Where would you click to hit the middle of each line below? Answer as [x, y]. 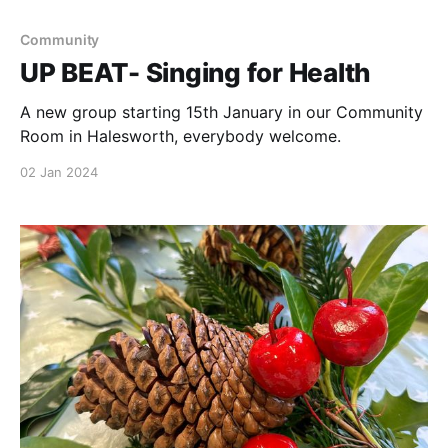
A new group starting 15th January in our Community [221, 112]
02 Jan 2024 [59, 172]
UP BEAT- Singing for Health [195, 73]
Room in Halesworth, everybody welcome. [180, 136]
